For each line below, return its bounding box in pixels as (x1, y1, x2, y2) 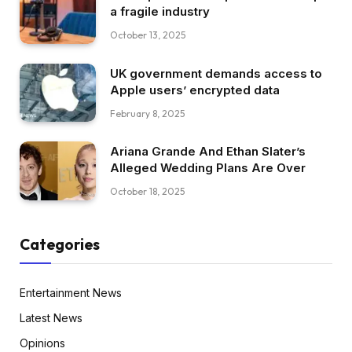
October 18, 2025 (110, 185, 185, 198)
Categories (20, 234, 100, 254)
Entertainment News (20, 285, 122, 299)
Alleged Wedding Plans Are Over (110, 160, 306, 176)
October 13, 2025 (110, 28, 185, 41)
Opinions (20, 335, 65, 350)
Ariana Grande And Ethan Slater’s (110, 144, 306, 159)
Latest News (20, 310, 82, 324)
